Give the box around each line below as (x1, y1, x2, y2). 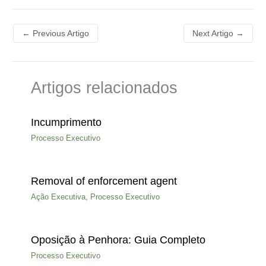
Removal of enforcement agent (31, 175, 177, 188)
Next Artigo (192, 28, 236, 39)
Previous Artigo (30, 28, 89, 39)
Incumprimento (31, 115, 102, 128)
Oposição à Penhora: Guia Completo (31, 233, 205, 246)
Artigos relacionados (31, 78, 178, 97)
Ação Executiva (31, 192, 85, 202)
